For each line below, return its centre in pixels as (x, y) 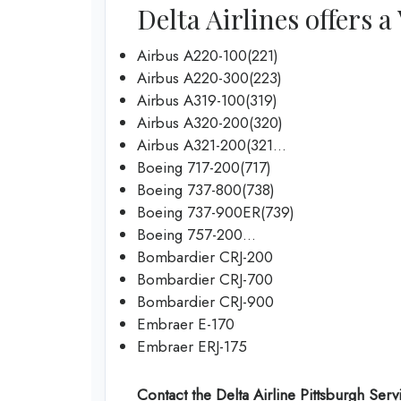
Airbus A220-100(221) (208, 56)
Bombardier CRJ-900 (205, 302)
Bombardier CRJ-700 (205, 280)
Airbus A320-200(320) (210, 123)
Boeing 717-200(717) (204, 168)
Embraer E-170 (186, 324)
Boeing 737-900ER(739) (216, 213)
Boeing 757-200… (196, 235)
